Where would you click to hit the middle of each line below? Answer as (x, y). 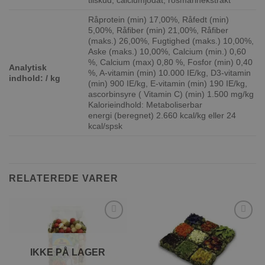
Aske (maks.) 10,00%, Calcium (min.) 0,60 (167, 52)
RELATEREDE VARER (64, 179)
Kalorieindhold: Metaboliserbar (146, 105)
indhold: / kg (35, 78)
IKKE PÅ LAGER (68, 252)
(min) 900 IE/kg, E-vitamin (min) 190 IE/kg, (168, 84)
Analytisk (28, 68)
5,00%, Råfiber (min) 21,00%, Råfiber (159, 30)
